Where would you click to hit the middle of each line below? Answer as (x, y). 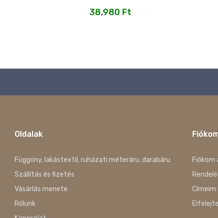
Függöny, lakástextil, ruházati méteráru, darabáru (92, 160)
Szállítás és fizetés (45, 175)
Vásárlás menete (41, 189)
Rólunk (25, 204)
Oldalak (29, 134)
